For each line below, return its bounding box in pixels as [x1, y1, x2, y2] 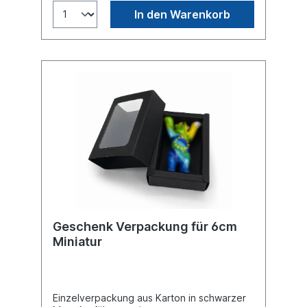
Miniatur [53, 234, 102, 249]
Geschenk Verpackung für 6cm [53, 219, 237, 234]
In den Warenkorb [134, 7, 230, 21]
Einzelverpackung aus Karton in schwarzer [53, 291, 246, 304]
